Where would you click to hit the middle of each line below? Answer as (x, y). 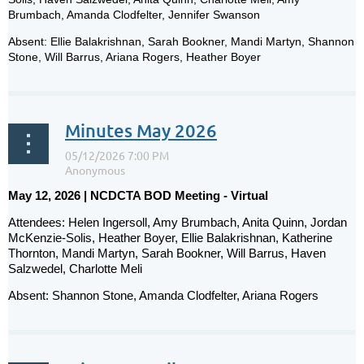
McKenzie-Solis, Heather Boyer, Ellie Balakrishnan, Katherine (170, 237)
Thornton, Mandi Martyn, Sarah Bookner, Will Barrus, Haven (167, 253)
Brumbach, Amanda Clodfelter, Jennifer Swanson (136, 14)
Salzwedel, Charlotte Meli (77, 268)
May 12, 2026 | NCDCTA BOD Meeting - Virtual (138, 195)
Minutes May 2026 (141, 130)
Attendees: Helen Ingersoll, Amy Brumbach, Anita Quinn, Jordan (178, 222)
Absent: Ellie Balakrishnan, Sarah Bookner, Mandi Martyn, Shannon (181, 41)
